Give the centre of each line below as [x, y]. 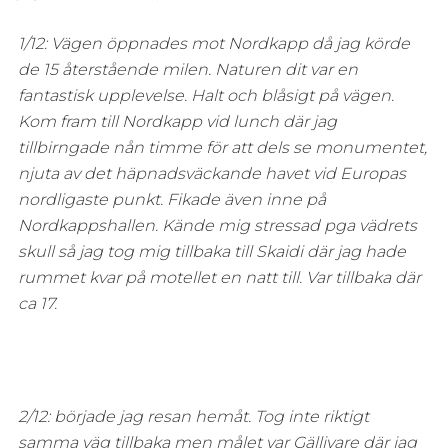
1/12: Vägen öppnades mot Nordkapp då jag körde [213, 44]
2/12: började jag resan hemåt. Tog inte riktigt [193, 417]
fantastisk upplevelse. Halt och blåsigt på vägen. [205, 96]
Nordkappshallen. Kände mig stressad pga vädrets [217, 226]
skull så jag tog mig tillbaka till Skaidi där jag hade [211, 252]
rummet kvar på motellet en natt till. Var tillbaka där [219, 278]
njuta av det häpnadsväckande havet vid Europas [211, 174]
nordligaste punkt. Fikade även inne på [171, 200]
